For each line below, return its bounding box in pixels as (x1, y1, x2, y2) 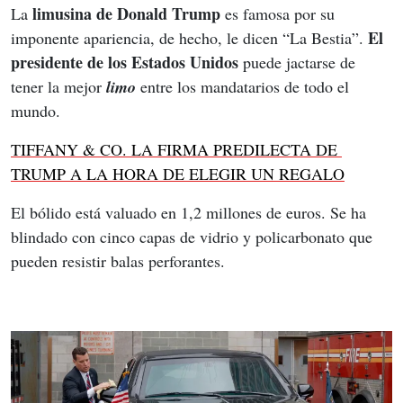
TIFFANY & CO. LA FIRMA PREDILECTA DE (11, 138, 342, 160)
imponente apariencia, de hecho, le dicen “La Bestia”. (11, 26, 368, 49)
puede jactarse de (238, 50, 360, 73)
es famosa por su (225, 2, 339, 24)
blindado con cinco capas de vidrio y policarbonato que (11, 225, 377, 247)
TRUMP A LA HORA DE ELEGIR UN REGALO (11, 162, 345, 184)
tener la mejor (11, 75, 106, 97)
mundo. (11, 99, 60, 121)
